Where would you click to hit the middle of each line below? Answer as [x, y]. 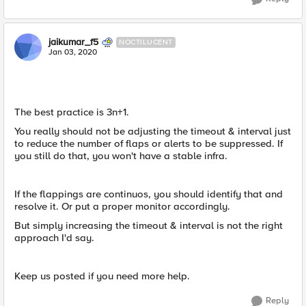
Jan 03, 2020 [73, 52]
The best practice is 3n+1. [72, 112]
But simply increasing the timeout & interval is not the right [149, 225]
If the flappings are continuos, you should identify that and [149, 194]
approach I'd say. [54, 238]
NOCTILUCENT [146, 42]
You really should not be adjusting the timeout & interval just [153, 131]
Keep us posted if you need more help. [102, 276]
